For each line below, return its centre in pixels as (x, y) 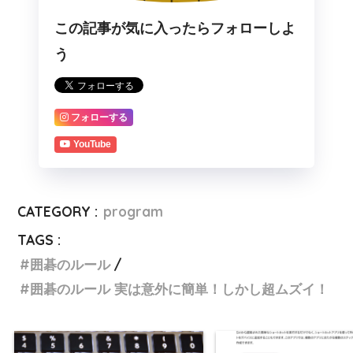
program (134, 212)
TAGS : (39, 240)
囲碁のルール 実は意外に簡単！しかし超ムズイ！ (180, 289)
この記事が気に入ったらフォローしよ (175, 28)
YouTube (92, 145)
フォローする (99, 117)
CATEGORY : (58, 212)
